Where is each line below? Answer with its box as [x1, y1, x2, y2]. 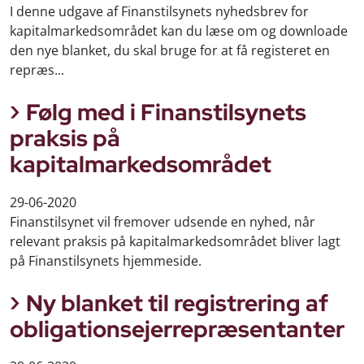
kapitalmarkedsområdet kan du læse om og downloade [10, 22, 348, 41]
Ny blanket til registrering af [26, 287, 328, 318]
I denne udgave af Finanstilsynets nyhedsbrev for [10, 2, 309, 21]
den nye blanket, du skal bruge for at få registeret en [10, 41, 330, 60]
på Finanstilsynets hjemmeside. [10, 251, 201, 270]
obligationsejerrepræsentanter [10, 313, 344, 344]
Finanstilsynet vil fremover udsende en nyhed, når [10, 212, 315, 231]
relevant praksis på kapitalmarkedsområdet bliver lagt [10, 232, 340, 250]
